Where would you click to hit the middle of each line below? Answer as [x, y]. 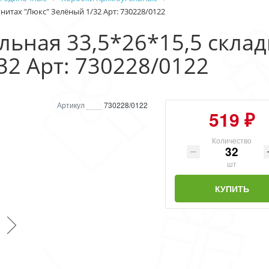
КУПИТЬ [232, 189]
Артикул [71, 105]
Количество [232, 140]
